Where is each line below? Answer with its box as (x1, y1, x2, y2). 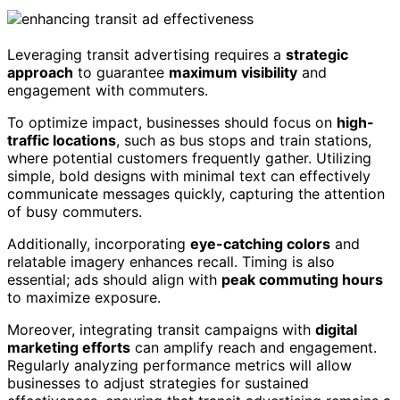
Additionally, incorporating (7, 235, 190, 254)
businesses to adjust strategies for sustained (7, 374, 309, 393)
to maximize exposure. (7, 288, 161, 307)
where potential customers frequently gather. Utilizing (7, 149, 371, 168)
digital (315, 321, 357, 339)
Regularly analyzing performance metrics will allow (7, 356, 352, 375)
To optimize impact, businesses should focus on (7, 113, 337, 132)
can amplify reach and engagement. (130, 338, 377, 357)
